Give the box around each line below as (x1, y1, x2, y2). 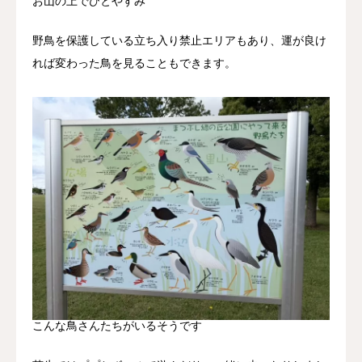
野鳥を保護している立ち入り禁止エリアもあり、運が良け (32, 33, 326, 47)
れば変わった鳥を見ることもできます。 (32, 56, 236, 69)
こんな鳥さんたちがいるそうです (32, 318, 202, 332)
